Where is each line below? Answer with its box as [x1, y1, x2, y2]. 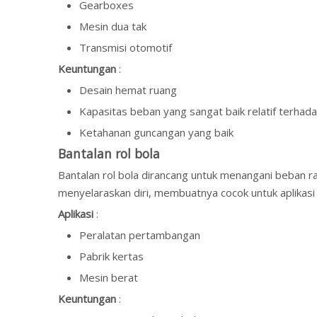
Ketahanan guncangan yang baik [79, 125, 234, 139]
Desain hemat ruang [79, 83, 177, 97]
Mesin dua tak [79, 19, 146, 33]
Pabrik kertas [79, 249, 144, 263]
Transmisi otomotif [79, 40, 172, 54]
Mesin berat [79, 270, 138, 284]
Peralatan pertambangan [79, 228, 200, 242]
